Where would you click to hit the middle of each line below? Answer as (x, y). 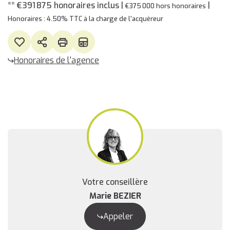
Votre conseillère (115, 182)
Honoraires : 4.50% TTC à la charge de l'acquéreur (85, 19)
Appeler (118, 216)
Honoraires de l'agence (56, 60)
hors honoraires (181, 6)
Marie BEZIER (115, 196)
